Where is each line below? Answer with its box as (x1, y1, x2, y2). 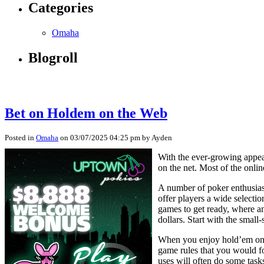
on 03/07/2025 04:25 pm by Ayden (58, 133, 172, 142)
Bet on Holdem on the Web (5, 105, 167, 121)
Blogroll (28, 50, 78, 66)
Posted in (5, 133, 36, 142)
